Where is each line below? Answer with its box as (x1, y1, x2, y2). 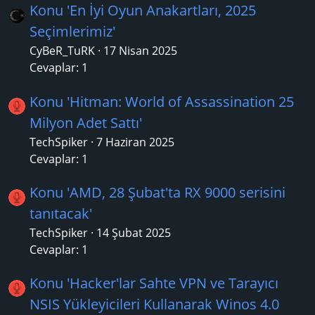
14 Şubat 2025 (96, 225, 171, 241)
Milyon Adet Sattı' (30, 112, 142, 132)
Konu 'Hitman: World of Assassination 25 (30, 91, 294, 111)
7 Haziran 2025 (96, 134, 174, 150)
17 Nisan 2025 (103, 43, 177, 59)
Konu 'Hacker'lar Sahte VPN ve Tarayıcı (30, 274, 278, 293)
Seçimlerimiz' (30, 22, 115, 41)
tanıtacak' (30, 204, 92, 224)
